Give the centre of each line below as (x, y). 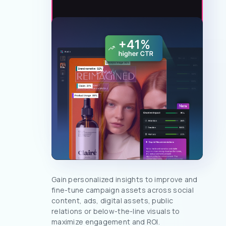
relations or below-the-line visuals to (116, 211)
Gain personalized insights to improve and (125, 179)
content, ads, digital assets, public (112, 200)
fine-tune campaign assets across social (123, 190)
